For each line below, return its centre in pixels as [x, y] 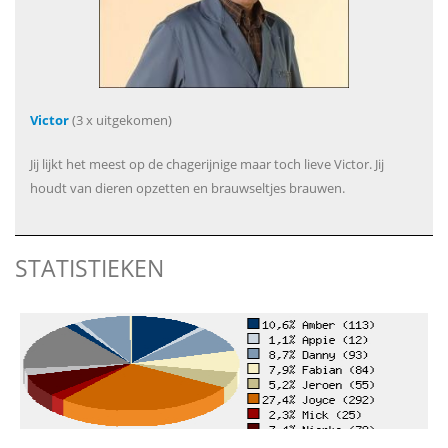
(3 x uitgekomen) [120, 119]
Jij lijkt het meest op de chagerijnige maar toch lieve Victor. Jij [207, 163]
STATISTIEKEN [89, 267]
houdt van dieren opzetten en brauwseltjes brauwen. [187, 187]
